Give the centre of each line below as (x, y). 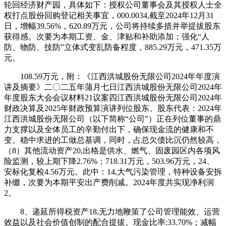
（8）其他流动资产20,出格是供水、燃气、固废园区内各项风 (112, 150)
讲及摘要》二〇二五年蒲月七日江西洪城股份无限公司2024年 (113, 87)
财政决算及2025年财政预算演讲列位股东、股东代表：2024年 (113, 108)
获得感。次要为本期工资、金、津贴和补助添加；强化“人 (107, 36)
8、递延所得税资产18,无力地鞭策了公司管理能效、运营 (112, 211)
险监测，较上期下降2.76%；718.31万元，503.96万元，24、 (109, 161)
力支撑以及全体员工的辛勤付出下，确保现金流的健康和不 (109, 129)
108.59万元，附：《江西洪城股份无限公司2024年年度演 (112, 76)
